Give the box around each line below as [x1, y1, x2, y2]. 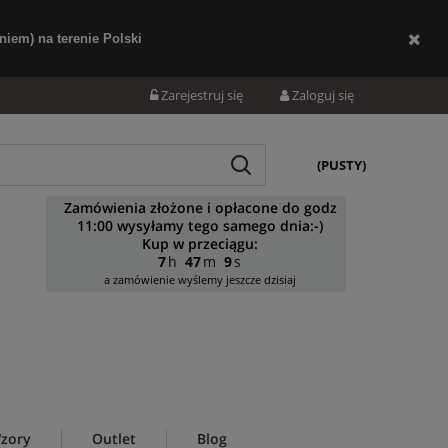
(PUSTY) [317, 156, 366, 175]
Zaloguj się [292, 86, 354, 104]
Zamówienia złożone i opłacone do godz [63, 198, 337, 218]
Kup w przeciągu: [142, 234, 258, 254]
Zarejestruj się [161, 86, 243, 104]
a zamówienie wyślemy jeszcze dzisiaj [104, 272, 296, 288]
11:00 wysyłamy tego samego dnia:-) [77, 216, 323, 236]
